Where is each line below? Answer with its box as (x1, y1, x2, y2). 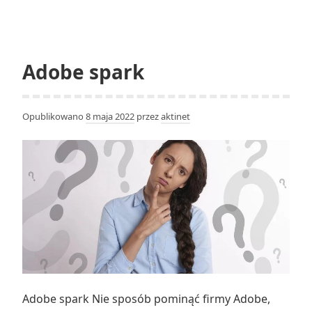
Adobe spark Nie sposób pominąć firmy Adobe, (22, 291, 270, 307)
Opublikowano (22, 110, 86, 123)
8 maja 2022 (86, 110, 134, 123)
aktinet (161, 110, 190, 123)
